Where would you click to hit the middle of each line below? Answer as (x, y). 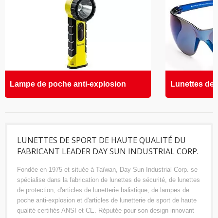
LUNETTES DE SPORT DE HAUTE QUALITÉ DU (101, 140)
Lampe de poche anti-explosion (68, 84)
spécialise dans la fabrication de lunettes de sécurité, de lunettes (109, 180)
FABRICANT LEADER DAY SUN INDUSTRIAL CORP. (108, 152)
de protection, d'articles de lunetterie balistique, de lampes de (103, 190)
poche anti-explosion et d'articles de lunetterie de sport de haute (107, 200)
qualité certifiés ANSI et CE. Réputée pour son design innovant (106, 211)
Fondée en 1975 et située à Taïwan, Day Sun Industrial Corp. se (107, 170)
